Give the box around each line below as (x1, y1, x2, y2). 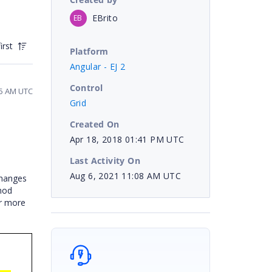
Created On (69, 118, 120, 130)
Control (69, 81, 103, 93)
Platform (69, 45, 109, 57)
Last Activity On (69, 154, 140, 166)
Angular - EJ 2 (69, 60, 126, 72)
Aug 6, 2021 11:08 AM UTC (69, 169, 182, 182)
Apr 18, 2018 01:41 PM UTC (69, 133, 185, 145)
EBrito (92, 12, 118, 24)
